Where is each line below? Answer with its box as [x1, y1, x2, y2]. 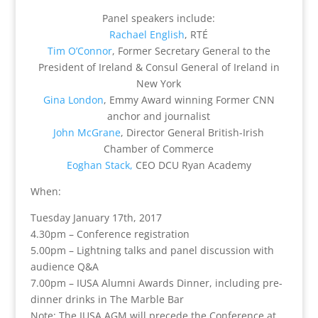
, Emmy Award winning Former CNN [103, 92, 275, 106]
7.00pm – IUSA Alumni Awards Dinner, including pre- [30, 275, 283, 290]
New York [136, 76, 182, 90]
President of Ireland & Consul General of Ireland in [38, 60, 280, 74]
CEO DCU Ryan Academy [132, 158, 251, 172]
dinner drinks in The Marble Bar [30, 292, 184, 306]
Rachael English [109, 27, 185, 41]
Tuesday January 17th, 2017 [30, 210, 162, 224]
